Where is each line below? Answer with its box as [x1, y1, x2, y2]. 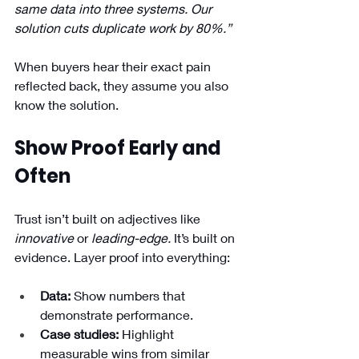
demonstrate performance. [40, 307, 193, 323]
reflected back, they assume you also [14, 78, 232, 94]
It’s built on [171, 230, 238, 246]
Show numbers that [71, 288, 188, 304]
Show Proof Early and [14, 135, 225, 162]
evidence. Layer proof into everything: [14, 249, 230, 265]
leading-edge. [91, 230, 171, 246]
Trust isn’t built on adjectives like [14, 211, 204, 227]
